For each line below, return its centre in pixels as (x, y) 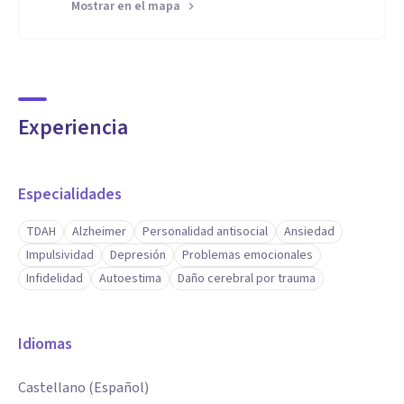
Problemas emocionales (248, 255)
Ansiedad (309, 232)
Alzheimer (99, 232)
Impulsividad (60, 255)
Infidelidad (55, 279)
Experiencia (73, 128)
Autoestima (130, 279)
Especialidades (70, 194)
